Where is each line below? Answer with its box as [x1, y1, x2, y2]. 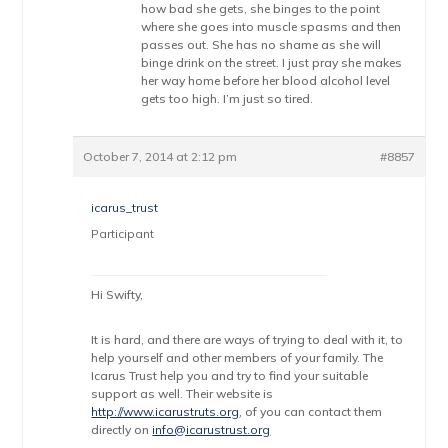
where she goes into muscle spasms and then [141, 19, 402, 34]
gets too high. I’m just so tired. [141, 91, 314, 106]
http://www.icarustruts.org [91, 404, 240, 419]
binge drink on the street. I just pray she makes [141, 55, 403, 70]
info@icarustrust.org [152, 422, 271, 437]
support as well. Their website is [91, 386, 274, 401]
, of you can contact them [239, 404, 383, 419]
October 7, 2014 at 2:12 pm [83, 149, 238, 164]
